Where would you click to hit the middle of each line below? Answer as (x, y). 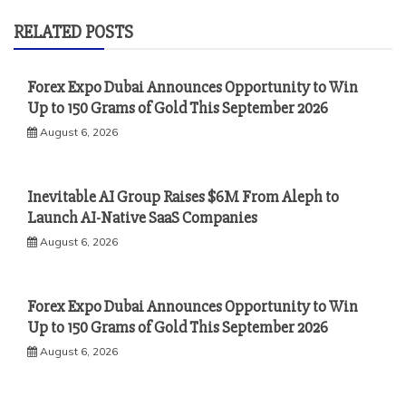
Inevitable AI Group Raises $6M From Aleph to (183, 197)
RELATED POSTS (73, 33)
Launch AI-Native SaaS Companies (142, 218)
